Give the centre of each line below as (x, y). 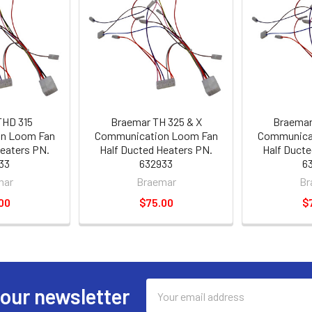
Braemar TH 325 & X (156, 122)
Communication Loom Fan (156, 135)
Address (165, 303)
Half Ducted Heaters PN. (156, 149)
